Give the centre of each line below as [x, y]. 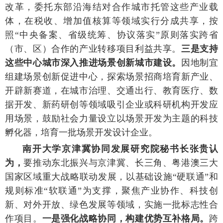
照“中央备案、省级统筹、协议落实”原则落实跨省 [111, 35]
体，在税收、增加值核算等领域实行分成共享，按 [111, 21]
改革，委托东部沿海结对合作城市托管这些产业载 [111, 7]
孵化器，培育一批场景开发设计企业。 [81, 132]
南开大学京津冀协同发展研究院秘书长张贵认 [120, 149]
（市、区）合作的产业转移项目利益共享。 [93, 49]
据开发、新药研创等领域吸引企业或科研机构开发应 [111, 104]
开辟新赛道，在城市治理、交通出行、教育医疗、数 [111, 90]
